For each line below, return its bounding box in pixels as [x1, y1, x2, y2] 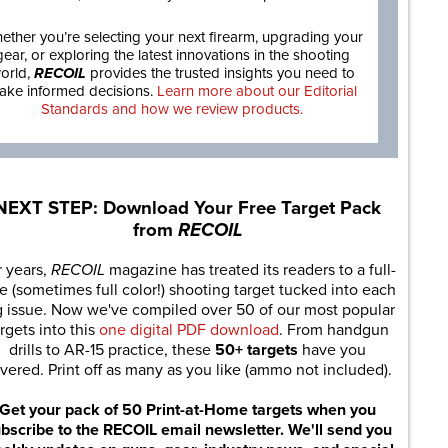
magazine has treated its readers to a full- [109, 259, 396, 280]
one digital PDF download [98, 319, 279, 340]
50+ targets [215, 339, 298, 360]
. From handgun [278, 319, 389, 340]
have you [298, 339, 366, 360]
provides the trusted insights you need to [89, 64, 355, 83]
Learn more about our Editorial [157, 82, 357, 101]
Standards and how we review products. [41, 100, 303, 119]
